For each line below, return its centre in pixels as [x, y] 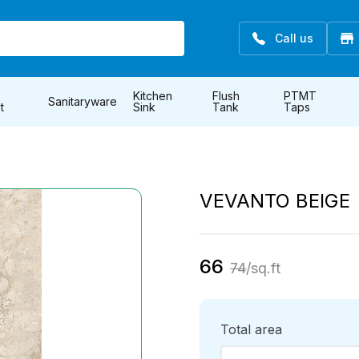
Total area [252, 329]
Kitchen [153, 96]
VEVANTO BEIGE [275, 201]
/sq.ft [264, 268]
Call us [294, 38]
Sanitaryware [83, 101]
